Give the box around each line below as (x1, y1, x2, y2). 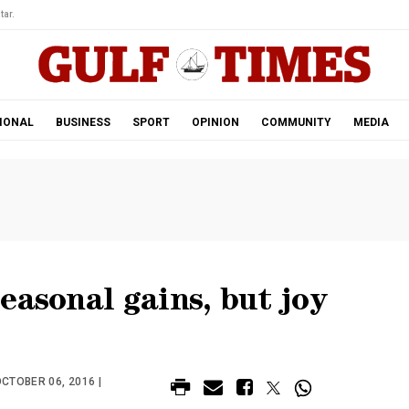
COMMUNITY (260, 116, 331, 129)
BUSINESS (55, 116, 110, 129)
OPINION (191, 116, 239, 129)
